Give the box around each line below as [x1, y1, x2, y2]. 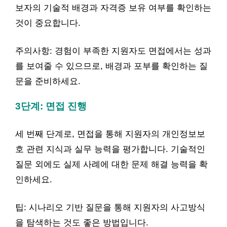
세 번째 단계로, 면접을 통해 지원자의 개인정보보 [15, 129, 205, 139]
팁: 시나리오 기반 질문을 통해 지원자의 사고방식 [15, 203, 205, 212]
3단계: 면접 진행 [15, 101, 87, 111]
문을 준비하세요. [15, 77, 81, 86]
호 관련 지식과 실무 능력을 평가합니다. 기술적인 [15, 144, 205, 154]
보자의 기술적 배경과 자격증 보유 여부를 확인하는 [15, 3, 211, 13]
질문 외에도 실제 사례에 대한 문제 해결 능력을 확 [15, 159, 208, 169]
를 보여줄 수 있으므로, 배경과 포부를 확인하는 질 [15, 61, 208, 71]
